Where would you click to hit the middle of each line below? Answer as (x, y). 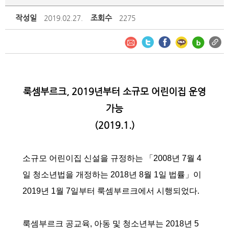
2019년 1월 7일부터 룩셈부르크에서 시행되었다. (112, 191)
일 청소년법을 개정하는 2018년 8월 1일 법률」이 (112, 175)
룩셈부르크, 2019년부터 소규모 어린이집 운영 (114, 91)
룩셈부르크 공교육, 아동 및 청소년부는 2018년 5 (111, 224)
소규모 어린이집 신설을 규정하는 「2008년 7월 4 (112, 158)
